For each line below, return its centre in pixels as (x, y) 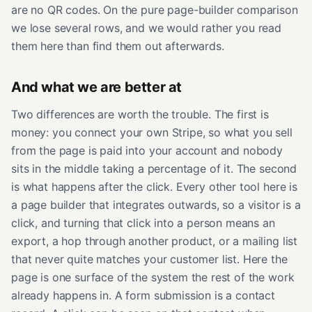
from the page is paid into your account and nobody (147, 150)
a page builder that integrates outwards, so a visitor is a (156, 204)
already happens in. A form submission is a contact (143, 295)
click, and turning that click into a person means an (143, 223)
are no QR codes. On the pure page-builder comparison (155, 9)
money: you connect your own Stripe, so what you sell (152, 132)
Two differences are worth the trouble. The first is (140, 114)
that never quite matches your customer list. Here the (149, 259)
